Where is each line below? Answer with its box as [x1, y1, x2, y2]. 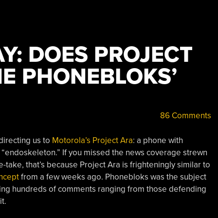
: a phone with [132, 135, 183, 145]
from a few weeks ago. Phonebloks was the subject [18, 171, 206, 182]
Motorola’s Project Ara [52, 135, 133, 145]
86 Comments [158, 110, 211, 121]
